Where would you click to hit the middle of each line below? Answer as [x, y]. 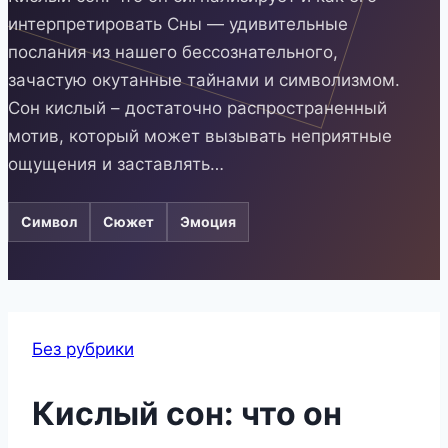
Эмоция [208, 222]
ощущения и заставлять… [116, 164]
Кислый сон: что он [187, 413]
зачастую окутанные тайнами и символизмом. [204, 80]
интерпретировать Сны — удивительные [178, 24]
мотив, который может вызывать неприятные [200, 136]
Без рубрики [83, 349]
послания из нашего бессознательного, [173, 52]
